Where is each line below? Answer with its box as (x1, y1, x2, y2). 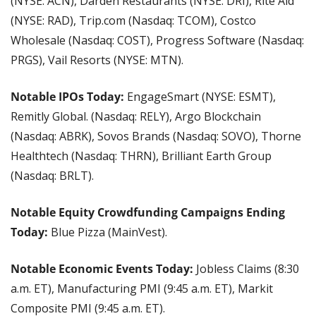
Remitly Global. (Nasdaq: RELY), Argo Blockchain (11, 108, 261, 124)
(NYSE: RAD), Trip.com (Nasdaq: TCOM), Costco (11, 12, 256, 28)
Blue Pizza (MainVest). (48, 224, 167, 240)
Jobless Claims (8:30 (193, 260, 299, 276)
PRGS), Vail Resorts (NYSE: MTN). (11, 51, 183, 68)
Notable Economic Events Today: (11, 260, 193, 276)
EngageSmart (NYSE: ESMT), (124, 88, 276, 104)
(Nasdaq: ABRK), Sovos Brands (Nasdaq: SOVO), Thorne (11, 128, 301, 144)
